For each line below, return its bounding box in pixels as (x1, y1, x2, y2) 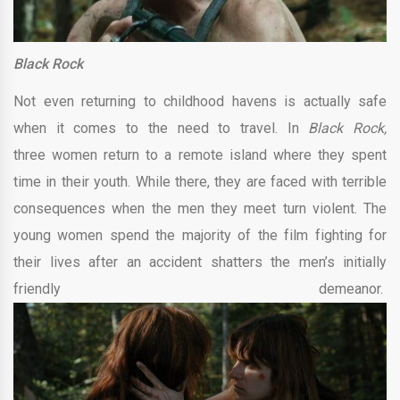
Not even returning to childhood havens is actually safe (13, 92, 387, 110)
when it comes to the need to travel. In (13, 119, 309, 137)
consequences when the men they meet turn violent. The (13, 199, 387, 217)
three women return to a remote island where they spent (13, 146, 387, 163)
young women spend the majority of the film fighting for (13, 226, 387, 244)
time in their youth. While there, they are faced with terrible (13, 172, 387, 190)
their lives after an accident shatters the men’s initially (13, 253, 387, 271)
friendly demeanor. (13, 279, 387, 297)
